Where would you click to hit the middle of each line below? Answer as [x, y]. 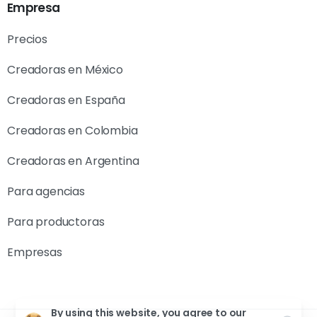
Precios [27, 40]
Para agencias [46, 192]
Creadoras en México [65, 70]
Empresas [35, 253]
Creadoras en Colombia [73, 131]
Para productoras [56, 222]
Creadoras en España [66, 100]
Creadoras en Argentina [73, 161]
